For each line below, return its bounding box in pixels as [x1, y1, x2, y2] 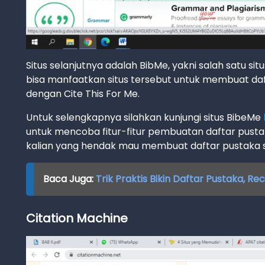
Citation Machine [26, 209, 128, 227]
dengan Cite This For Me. [26, 86, 140, 101]
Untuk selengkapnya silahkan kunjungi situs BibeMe [26, 110, 263, 124]
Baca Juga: [43, 172, 96, 186]
